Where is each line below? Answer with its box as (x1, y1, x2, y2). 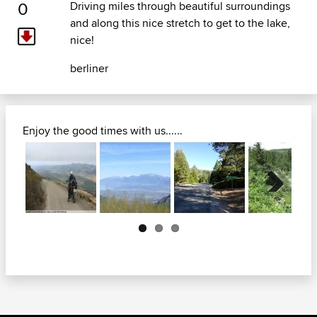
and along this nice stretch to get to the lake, (69, 15, 290, 32)
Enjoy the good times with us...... (23, 122, 183, 139)
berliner (69, 60, 108, 77)
